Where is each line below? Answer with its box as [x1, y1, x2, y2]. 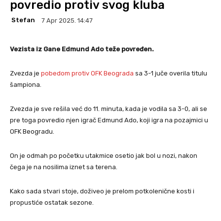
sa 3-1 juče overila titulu [134, 69, 207, 77]
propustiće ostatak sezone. [10, 198, 94, 206]
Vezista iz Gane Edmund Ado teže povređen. [10, 45, 154, 53]
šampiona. [10, 80, 41, 88]
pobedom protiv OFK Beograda [41, 69, 134, 77]
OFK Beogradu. [10, 127, 54, 135]
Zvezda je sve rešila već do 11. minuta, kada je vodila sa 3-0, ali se [10, 105, 207, 112]
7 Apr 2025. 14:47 [41, 16, 93, 24]
